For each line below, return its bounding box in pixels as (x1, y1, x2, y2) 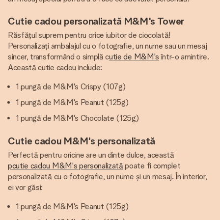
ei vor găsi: (8, 183, 43, 192)
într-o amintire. (159, 52, 209, 61)
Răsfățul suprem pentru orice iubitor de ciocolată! (8, 30, 170, 40)
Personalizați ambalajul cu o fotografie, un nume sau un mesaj (8, 41, 207, 51)
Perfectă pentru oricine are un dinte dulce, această (8, 150, 174, 160)
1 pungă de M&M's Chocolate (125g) (16, 113, 139, 123)
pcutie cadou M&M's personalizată (8, 161, 123, 170)
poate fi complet (123, 161, 181, 170)
